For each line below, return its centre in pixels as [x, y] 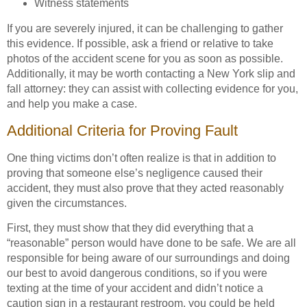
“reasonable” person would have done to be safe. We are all [151, 243]
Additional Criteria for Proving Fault [122, 130]
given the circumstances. [67, 203]
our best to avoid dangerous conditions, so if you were [137, 273]
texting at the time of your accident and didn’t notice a [135, 288]
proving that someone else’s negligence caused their [135, 173]
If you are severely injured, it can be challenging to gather [145, 29]
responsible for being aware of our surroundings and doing [148, 258]
